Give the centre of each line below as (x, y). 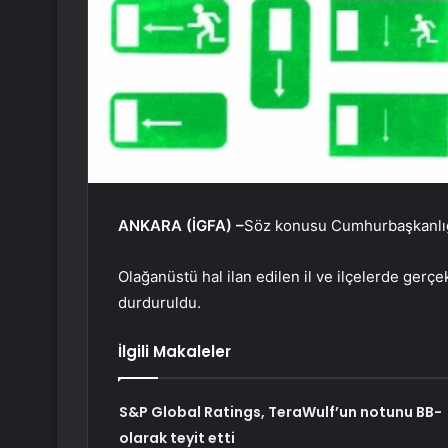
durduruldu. (159, 303)
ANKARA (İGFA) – (181, 226)
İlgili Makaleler (174, 352)
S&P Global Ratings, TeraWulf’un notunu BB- (280, 412)
